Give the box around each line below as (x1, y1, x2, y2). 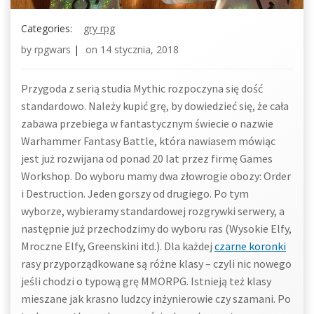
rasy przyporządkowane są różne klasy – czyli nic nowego (21, 257, 292, 271)
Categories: (21, 22, 72, 35)
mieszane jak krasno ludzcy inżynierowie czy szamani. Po (21, 292, 291, 306)
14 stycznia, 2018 (100, 43, 179, 56)
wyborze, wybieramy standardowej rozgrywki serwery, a (21, 204, 285, 218)
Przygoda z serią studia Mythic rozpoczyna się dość (21, 81, 263, 95)
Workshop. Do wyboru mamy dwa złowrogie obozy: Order (21, 169, 291, 183)
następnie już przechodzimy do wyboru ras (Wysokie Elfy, (21, 221, 292, 235)
